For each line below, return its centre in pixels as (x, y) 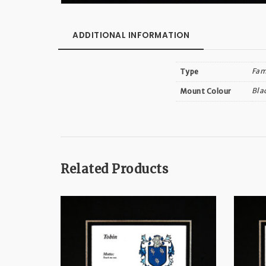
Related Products (114, 170)
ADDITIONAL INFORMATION (131, 35)
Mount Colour (205, 91)
